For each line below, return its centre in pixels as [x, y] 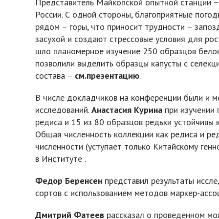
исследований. [63, 110]
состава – [55, 76]
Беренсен [84, 181]
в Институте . [61, 159]
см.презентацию [107, 76]
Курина [148, 110]
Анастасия [111, 110]
